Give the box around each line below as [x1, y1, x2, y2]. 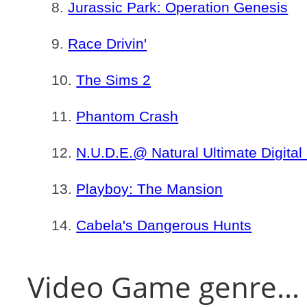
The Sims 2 [76, 72, 151, 88]
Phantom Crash [76, 108, 179, 124]
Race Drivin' [68, 36, 147, 51]
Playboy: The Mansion [76, 181, 223, 197]
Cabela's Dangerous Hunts [76, 217, 252, 233]
